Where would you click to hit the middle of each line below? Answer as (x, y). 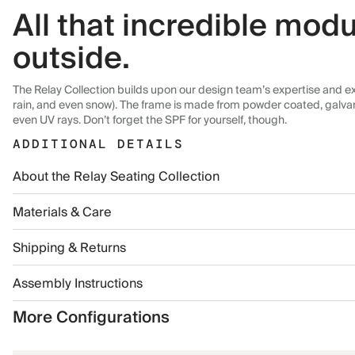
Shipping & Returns (69, 248)
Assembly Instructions (78, 284)
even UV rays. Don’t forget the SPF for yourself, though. (150, 120)
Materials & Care (62, 212)
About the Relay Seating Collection (116, 177)
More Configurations (91, 318)
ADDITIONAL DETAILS (98, 144)
